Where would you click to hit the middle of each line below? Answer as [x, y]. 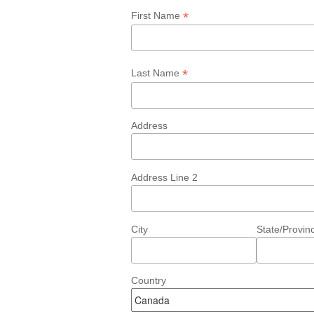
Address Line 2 [164, 178]
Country [149, 281]
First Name [157, 15]
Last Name [157, 73]
